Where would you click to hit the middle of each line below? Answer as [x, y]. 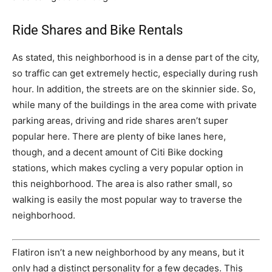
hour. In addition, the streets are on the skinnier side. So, [134, 89]
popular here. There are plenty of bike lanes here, [119, 136]
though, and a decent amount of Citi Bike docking [117, 152]
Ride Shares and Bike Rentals [97, 30]
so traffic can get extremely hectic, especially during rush [135, 73]
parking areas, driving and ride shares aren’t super [120, 120]
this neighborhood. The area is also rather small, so [122, 183]
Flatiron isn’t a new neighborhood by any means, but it [128, 253]
